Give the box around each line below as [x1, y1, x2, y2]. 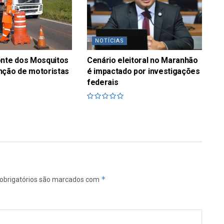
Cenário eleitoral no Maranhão [86, 55, 198, 65]
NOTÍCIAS [94, 37, 124, 44]
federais [86, 77, 118, 87]
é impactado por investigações [86, 66, 200, 76]
